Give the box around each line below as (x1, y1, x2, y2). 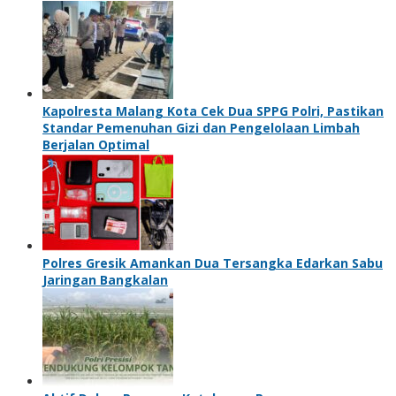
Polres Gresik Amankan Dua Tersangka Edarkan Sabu (42, 254, 383, 271)
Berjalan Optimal (42, 135, 149, 153)
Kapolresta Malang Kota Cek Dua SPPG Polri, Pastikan (42, 102, 384, 119)
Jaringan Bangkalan (42, 270, 168, 288)
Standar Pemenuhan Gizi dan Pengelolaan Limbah (42, 118, 360, 136)
